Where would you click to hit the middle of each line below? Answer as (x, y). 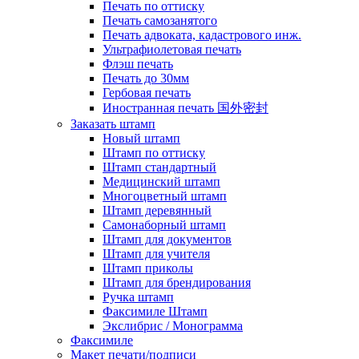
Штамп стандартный (159, 167)
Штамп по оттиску (154, 152)
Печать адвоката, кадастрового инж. (202, 34)
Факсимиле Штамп (155, 311)
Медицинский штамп (161, 181)
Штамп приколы (148, 268)
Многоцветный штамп (165, 196)
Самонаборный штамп (164, 224)
